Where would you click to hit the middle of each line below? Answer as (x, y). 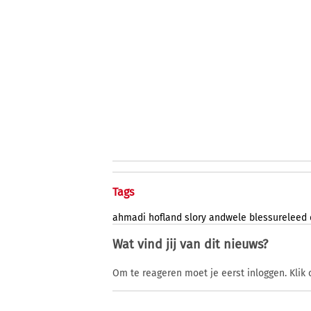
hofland (165, 218)
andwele (228, 218)
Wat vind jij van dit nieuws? (190, 245)
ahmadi (129, 218)
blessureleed (278, 218)
